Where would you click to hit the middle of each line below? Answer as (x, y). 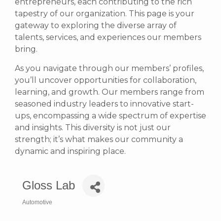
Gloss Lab (49, 185)
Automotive (37, 202)
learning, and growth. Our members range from (110, 92)
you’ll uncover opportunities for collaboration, (106, 80)
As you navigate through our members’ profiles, (109, 68)
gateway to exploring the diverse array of (96, 26)
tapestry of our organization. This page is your (105, 14)
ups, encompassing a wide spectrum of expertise (110, 115)
